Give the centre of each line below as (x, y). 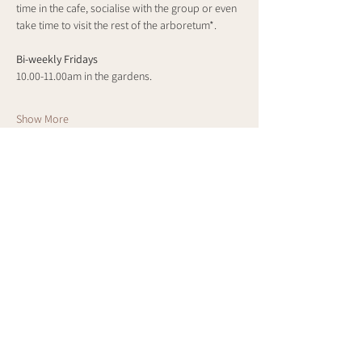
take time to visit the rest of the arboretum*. (116, 25)
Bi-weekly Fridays (57, 59)
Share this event (67, 208)
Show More (42, 119)
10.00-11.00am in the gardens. (84, 76)
